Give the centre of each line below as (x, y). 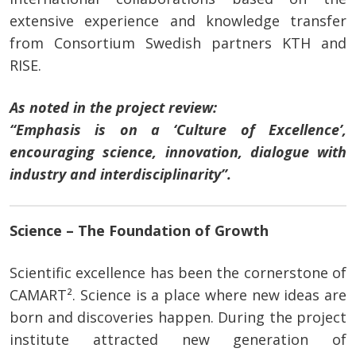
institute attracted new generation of (178, 340)
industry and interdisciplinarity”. (120, 174)
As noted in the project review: (115, 108)
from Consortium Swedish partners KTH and (178, 43)
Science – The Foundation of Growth (139, 231)
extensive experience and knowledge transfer (178, 21)
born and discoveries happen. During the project (178, 317)
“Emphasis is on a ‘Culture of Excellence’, (178, 130)
